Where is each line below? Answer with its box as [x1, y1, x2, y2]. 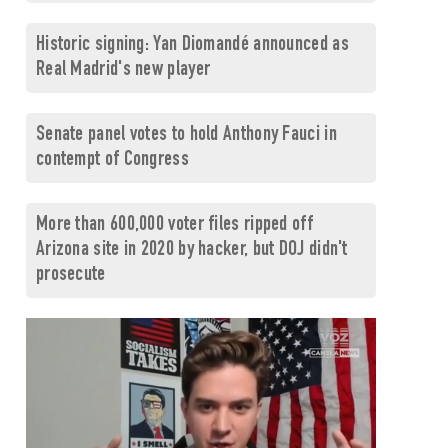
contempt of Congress [35, 150, 189, 171]
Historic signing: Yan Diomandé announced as [35, 35, 349, 56]
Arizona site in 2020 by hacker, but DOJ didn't [35, 240, 348, 261]
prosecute [35, 265, 106, 286]
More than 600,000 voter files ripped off [35, 215, 313, 236]
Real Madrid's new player [35, 60, 211, 81]
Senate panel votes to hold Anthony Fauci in [35, 125, 337, 146]
